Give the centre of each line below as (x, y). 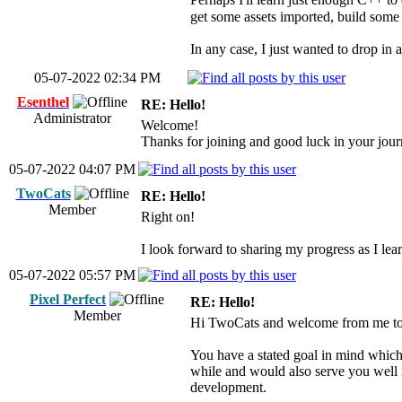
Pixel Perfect (68, 299)
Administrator (72, 118)
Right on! (168, 217)
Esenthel (43, 102)
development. (228, 387)
